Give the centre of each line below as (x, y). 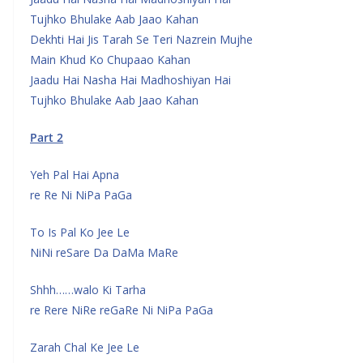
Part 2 (47, 137)
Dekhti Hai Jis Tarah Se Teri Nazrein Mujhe (141, 39)
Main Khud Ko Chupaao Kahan (110, 60)
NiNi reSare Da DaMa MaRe (104, 252)
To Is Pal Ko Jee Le (80, 232)
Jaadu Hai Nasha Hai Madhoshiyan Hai (130, 80)
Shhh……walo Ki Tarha (88, 290)
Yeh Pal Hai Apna (75, 175)
